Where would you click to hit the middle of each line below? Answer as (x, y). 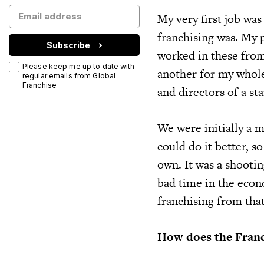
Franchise (40, 85)
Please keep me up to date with (79, 66)
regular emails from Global (69, 76)
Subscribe (68, 45)
